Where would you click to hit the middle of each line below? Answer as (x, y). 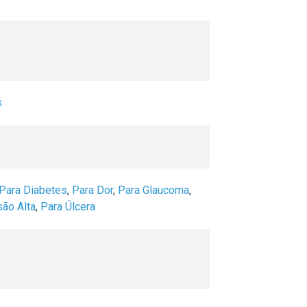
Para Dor (93, 190)
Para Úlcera (68, 207)
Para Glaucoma (153, 190)
